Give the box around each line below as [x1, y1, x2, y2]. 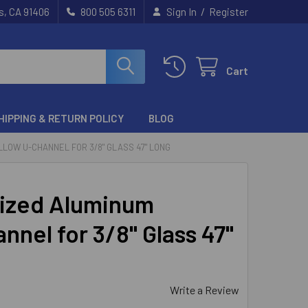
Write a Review [170, 283, 239, 296]
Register [209, 5, 248, 18]
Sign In [166, 5, 197, 18]
